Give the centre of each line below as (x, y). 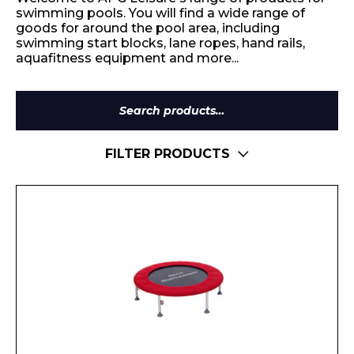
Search (198, 117)
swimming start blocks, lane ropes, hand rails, (160, 43)
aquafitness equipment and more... (127, 58)
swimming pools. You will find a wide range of (160, 13)
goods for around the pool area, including (148, 28)
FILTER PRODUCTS (168, 154)
